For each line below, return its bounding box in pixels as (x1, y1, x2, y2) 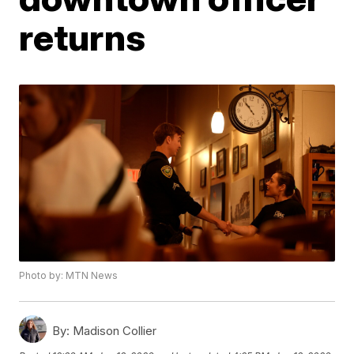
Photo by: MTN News (19, 269, 119, 282)
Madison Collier (70, 323, 157, 339)
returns (19, 15, 146, 59)
